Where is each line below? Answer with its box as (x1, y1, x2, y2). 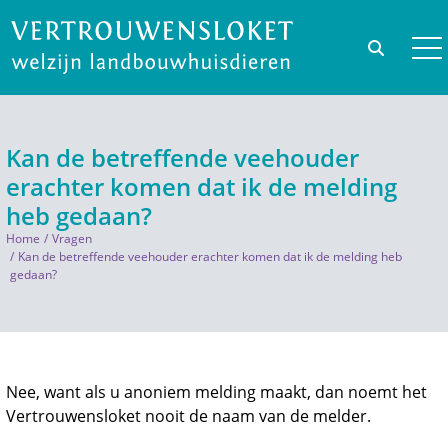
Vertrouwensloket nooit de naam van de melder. (6, 405, 371, 427)
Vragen (52, 230, 92, 247)
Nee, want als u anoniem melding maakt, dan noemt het (6, 381, 427, 403)
